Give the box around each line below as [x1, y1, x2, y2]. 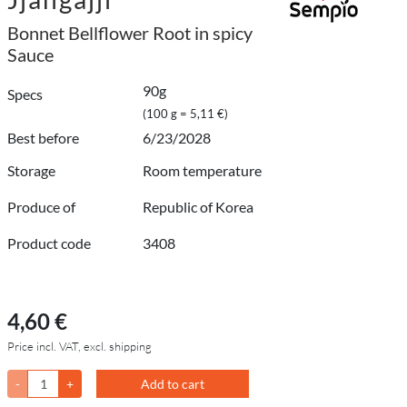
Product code [7, 233, 91, 252]
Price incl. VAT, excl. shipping [7, 338, 152, 353]
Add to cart [141, 375, 204, 392]
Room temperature [143, 161, 263, 179]
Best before [7, 128, 79, 146]
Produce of [7, 197, 75, 215]
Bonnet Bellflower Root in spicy [7, 21, 253, 44]
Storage [7, 161, 55, 179]
